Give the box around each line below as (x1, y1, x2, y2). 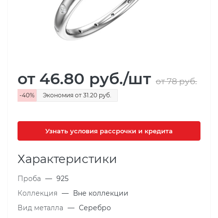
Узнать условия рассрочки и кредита (45, 127, 173, 135)
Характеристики (18, 151, 117, 166)
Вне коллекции (73, 188, 128, 198)
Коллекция (18, 188, 59, 198)
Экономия (43, 91, 75, 99)
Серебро (79, 203, 111, 212)
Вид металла (18, 203, 65, 212)
